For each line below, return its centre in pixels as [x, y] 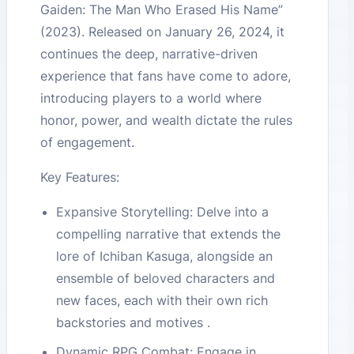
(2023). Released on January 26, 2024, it [163, 32]
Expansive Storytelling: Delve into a [163, 212]
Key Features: [80, 177]
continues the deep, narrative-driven [149, 54]
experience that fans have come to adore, [166, 76]
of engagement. [88, 143]
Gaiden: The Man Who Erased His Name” [162, 10]
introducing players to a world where [151, 98]
